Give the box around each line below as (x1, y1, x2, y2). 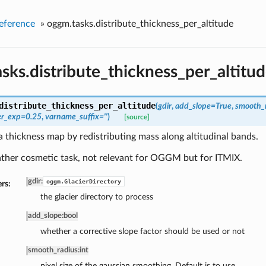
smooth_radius (27, 246, 78, 255)
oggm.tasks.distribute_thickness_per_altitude (46, 18, 233, 28)
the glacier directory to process (40, 192, 153, 202)
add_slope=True (175, 102, 232, 111)
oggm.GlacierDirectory (46, 178, 121, 185)
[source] (123, 114, 150, 121)
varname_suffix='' (45, 112, 107, 122)
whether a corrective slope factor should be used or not (40, 227, 245, 236)
